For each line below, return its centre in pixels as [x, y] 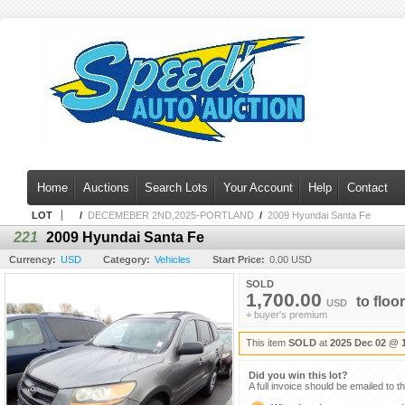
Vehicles [173, 259]
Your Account [258, 188]
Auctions [106, 188]
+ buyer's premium [287, 315]
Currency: [33, 259]
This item [267, 343]
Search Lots [176, 188]
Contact [367, 188]
